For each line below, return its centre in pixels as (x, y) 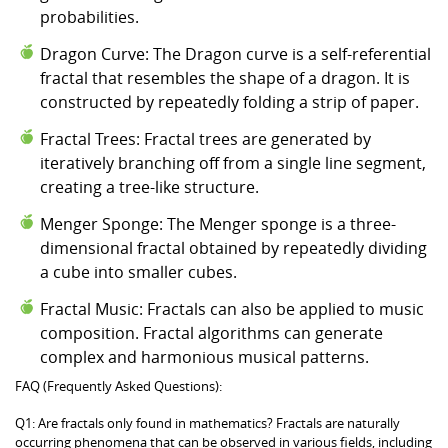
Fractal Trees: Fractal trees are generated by (205, 138)
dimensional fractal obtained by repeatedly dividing (233, 247)
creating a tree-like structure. (149, 186)
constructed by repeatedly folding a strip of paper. (229, 101)
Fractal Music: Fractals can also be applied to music (232, 308)
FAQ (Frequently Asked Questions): (118, 385)
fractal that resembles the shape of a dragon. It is (225, 77)
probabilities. (89, 16)
